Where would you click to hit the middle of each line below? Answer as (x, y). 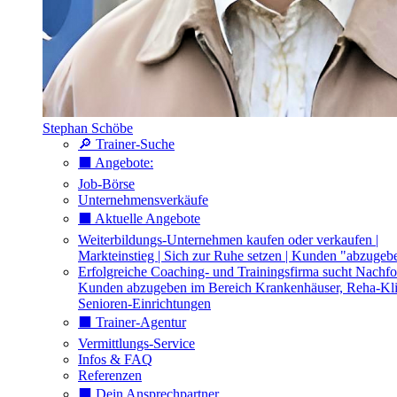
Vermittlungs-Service (136, 344)
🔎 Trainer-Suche (126, 144)
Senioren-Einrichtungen (144, 304)
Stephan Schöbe (88, 128)
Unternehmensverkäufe (143, 200)
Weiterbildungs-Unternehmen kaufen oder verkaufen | (228, 240)
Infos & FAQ (115, 360)
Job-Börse (106, 184)
